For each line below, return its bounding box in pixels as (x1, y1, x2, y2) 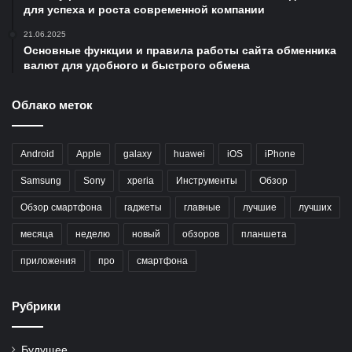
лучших (299, 202, 332, 213)
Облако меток (12, 98, 93, 112)
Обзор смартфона (20, 202, 102, 213)
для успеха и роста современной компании (24, 3, 265, 16)
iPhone (265, 148, 295, 159)
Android (20, 148, 54, 159)
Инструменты (176, 175, 237, 186)
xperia (127, 175, 154, 186)
